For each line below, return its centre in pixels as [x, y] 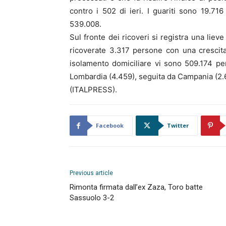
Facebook [110, 125]
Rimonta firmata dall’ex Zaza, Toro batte [136, 187]
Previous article [91, 173]
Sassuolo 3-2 [92, 198]
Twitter [178, 125]
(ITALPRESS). [93, 90]
